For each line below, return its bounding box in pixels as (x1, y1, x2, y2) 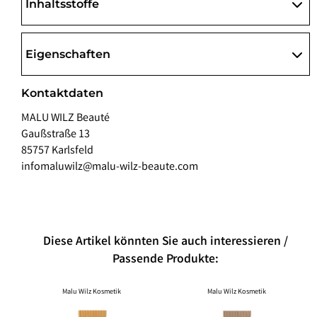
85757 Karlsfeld (21, 143, 93, 160)
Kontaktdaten (21, 86, 103, 100)
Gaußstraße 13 (21, 127, 90, 144)
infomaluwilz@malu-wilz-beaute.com (21, 159, 198, 176)
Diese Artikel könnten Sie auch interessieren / (43, 233, 288, 251)
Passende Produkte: (113, 250, 219, 269)
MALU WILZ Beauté (21, 110, 110, 127)
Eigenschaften (25, 47, 110, 62)
